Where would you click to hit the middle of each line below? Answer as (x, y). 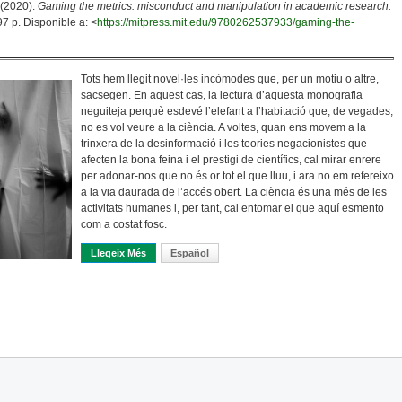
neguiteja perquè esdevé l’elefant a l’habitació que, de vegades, (237, 111)
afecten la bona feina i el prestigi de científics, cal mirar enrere (231, 160)
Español (190, 253)
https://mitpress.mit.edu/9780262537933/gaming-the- (226, 22)
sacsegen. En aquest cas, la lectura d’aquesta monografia (222, 95)
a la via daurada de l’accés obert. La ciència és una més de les (234, 192)
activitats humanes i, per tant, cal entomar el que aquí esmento (232, 208)
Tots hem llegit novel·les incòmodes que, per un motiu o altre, (230, 79)
